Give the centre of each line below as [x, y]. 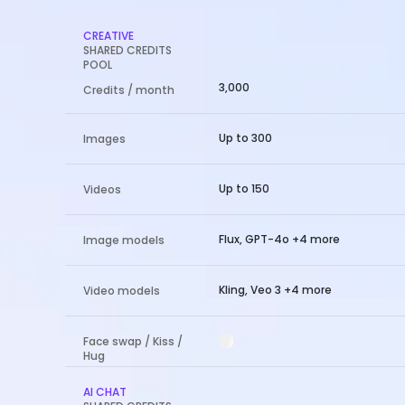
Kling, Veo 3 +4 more [275, 290]
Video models [122, 291]
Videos [102, 189]
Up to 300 [245, 138]
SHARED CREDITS [127, 50]
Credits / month [129, 90]
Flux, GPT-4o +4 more [279, 239]
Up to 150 [244, 188]
